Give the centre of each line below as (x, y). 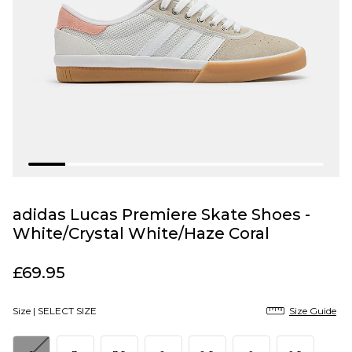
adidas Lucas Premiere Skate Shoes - (161, 214)
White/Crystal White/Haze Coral (141, 233)
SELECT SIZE (67, 310)
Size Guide (313, 310)
